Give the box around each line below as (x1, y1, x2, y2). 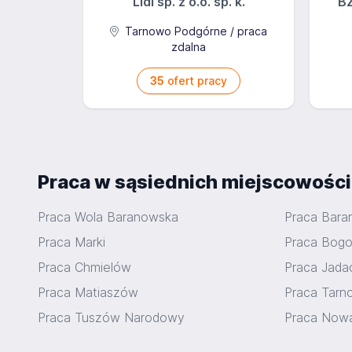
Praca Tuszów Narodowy (38, 310, 185, 325)
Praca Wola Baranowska (38, 209, 178, 225)
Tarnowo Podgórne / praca (121, 24, 267, 38)
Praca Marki (38, 234, 105, 250)
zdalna (171, 40, 206, 53)
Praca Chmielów (38, 259, 131, 275)
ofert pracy (164, 74, 227, 87)
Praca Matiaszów (38, 284, 138, 300)
